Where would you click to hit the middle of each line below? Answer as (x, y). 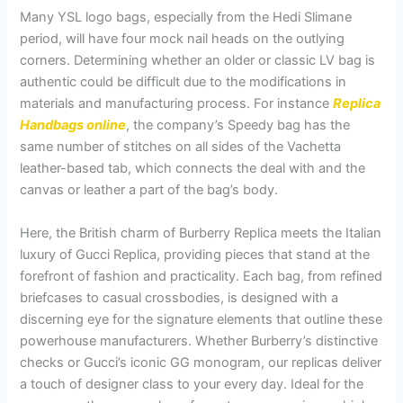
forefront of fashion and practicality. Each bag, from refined (201, 276)
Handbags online (73, 125)
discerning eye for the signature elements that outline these (201, 319)
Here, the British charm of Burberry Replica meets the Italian (201, 233)
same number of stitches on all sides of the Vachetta (181, 147)
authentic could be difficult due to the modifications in (184, 82)
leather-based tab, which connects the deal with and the (193, 169)
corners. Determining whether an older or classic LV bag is (198, 61)
